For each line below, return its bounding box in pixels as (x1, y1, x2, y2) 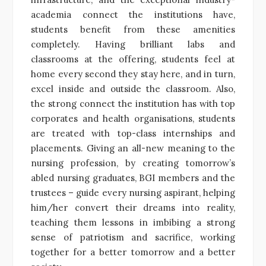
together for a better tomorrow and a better (31, 246, 235, 258)
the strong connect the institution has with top (31, 97, 235, 109)
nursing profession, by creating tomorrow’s (31, 157, 235, 169)
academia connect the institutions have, (31, 8, 235, 20)
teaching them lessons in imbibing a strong (31, 216, 235, 228)
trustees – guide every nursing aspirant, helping (31, 186, 235, 198)
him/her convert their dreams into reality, (31, 201, 235, 213)
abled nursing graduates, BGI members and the (31, 172, 235, 183)
